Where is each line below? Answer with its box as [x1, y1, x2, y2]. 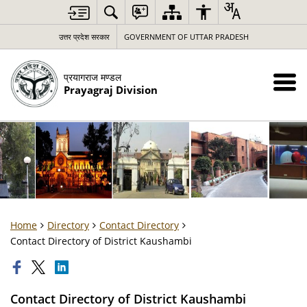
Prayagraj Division [64, 82, 158, 97]
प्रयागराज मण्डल [64, 70, 121, 84]
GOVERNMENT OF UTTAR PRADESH [123, 32, 249, 42]
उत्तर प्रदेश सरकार [58, 32, 110, 42]
